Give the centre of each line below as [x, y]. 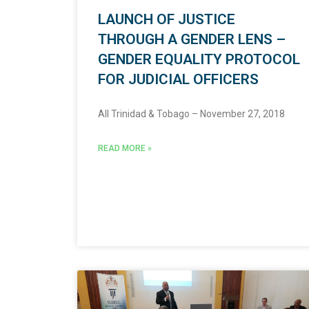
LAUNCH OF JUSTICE [167, 20]
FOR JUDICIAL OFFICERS [178, 80]
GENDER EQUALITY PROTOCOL [199, 60]
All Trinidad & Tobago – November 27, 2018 [191, 114]
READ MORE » [125, 149]
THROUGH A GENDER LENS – [192, 40]
